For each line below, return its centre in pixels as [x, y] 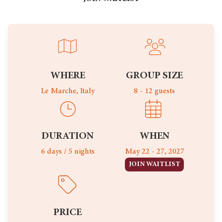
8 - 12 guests [154, 91]
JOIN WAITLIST [154, 165]
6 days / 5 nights [68, 152]
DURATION [68, 136]
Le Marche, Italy [68, 91]
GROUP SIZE [154, 76]
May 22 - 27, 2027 [154, 152]
